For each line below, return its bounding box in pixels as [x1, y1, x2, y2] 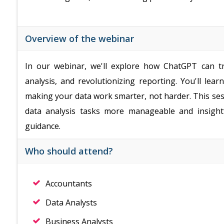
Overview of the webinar [25, 32, 134, 44]
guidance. [25, 120, 60, 131]
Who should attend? [25, 145, 113, 157]
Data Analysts [45, 197, 97, 208]
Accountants [45, 178, 92, 189]
